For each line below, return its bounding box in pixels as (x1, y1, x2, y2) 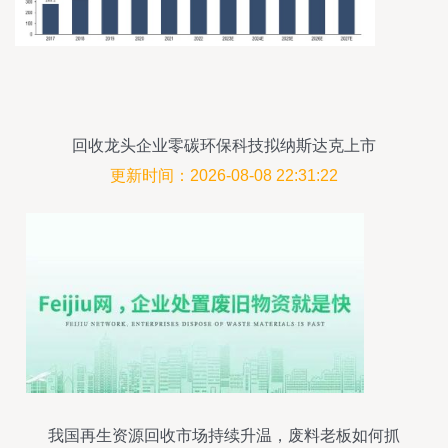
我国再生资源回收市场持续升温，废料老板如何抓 (48, 427, 400, 444)
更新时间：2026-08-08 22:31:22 (110, 167, 338, 184)
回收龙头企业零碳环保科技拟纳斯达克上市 (72, 137, 376, 154)
